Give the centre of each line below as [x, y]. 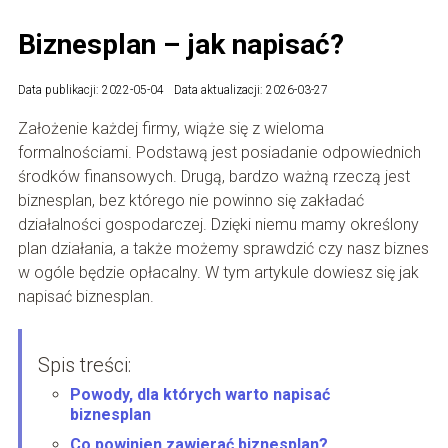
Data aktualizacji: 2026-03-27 [250, 89]
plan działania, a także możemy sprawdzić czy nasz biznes [223, 248]
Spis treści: [84, 364]
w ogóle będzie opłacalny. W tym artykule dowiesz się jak [218, 272]
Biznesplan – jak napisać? [180, 44]
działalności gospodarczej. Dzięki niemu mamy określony [218, 224]
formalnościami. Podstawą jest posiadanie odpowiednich [219, 152]
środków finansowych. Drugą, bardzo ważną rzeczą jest [213, 176]
